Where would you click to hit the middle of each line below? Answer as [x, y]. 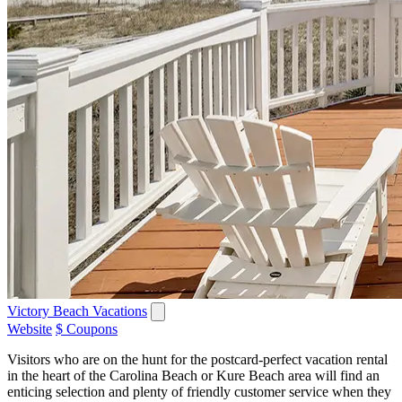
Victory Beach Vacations [77, 310]
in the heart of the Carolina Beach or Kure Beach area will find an [193, 375]
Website [30, 328]
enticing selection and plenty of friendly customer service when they [199, 391]
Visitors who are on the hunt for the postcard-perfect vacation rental [197, 359]
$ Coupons [87, 328]
